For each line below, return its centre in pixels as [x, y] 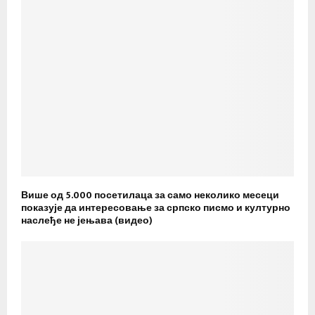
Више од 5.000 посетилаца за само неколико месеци [150, 195]
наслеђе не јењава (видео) [87, 220]
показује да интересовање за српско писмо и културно [156, 207]
